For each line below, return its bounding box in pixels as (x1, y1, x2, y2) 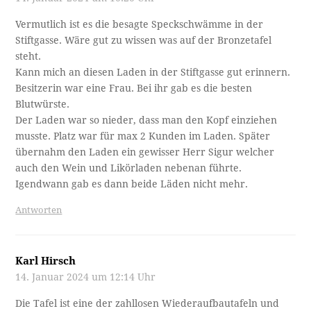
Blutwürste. (15, 99, 70, 110)
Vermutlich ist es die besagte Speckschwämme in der (15, 19, 264, 31)
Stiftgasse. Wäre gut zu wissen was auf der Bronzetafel (15, 35, 272, 47)
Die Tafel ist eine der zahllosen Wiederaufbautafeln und (15, 298, 280, 310)
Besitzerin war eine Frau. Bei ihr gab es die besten (15, 83, 253, 94)
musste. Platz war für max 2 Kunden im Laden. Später (15, 131, 271, 142)
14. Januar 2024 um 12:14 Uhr (15, 271, 156, 283)
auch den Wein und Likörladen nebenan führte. (15, 162, 242, 174)
